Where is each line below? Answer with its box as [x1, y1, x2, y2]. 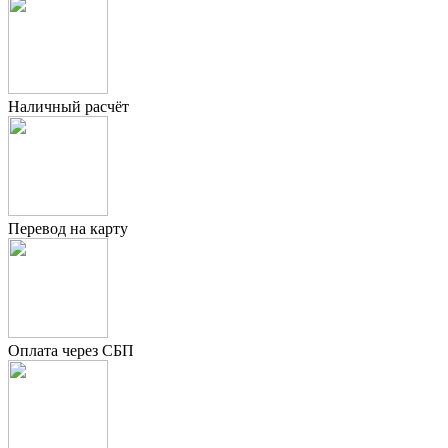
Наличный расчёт [8, 97, 129, 115]
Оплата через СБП [8, 341, 134, 359]
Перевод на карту [8, 219, 128, 237]
